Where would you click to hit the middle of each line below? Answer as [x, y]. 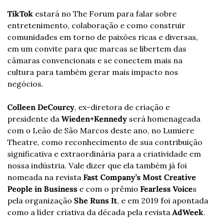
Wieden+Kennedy [94, 118]
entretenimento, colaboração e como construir [96, 25]
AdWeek [188, 212]
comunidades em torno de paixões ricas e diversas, [103, 37]
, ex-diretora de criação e [122, 107]
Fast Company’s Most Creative [140, 177]
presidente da [34, 118]
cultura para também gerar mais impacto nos [93, 72]
